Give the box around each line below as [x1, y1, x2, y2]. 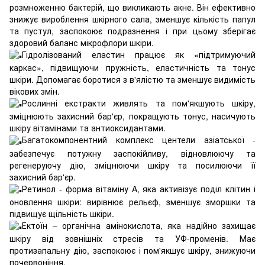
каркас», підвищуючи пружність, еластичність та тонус [9, 61, 256, 73]
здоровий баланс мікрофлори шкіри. [9, 36, 154, 49]
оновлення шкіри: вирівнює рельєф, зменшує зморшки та [9, 195, 256, 208]
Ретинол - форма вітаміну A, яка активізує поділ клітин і [22, 182, 256, 195]
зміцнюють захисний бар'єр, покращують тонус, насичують [9, 110, 256, 122]
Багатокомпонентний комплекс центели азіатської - [22, 134, 256, 146]
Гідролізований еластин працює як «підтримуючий [22, 48, 256, 60]
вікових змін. [9, 85, 60, 97]
